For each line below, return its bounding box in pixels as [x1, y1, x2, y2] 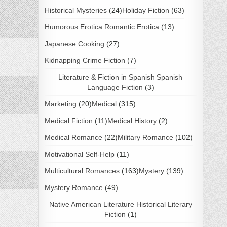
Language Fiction [87, 83, 143, 91]
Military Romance [117, 133, 173, 141]
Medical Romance [44, 133, 102, 141]
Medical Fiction [44, 116, 93, 125]
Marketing [44, 99, 77, 108]
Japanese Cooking [44, 39, 104, 48]
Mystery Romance [44, 183, 103, 192]
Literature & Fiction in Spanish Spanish [58, 72, 183, 81]
